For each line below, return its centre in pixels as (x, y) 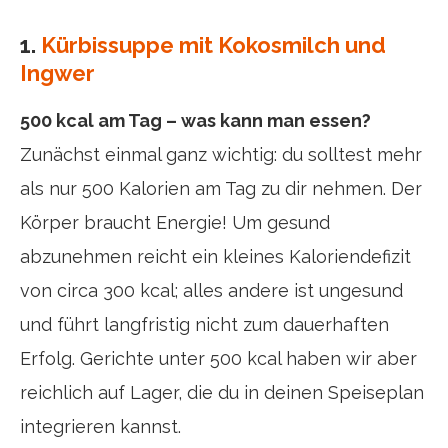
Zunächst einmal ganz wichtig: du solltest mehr (221, 154)
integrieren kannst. (100, 426)
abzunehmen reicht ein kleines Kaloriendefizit (215, 256)
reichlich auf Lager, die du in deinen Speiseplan (222, 392)
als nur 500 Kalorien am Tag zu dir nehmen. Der (221, 188)
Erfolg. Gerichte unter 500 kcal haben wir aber (218, 358)
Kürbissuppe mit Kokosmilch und (213, 45)
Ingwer (57, 73)
